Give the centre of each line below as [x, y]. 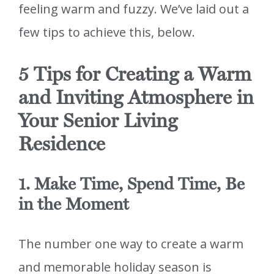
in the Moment [74, 204]
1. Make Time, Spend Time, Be [131, 184]
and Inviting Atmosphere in [136, 98]
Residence [62, 144]
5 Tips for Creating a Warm [135, 74]
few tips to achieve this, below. [107, 32]
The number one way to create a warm [131, 244]
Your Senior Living [98, 121]
